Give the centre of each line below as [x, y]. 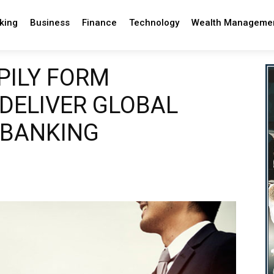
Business [50, 23]
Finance [99, 23]
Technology [154, 23]
